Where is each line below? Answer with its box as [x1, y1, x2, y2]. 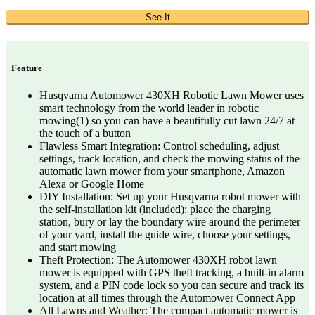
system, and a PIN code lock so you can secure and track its [39, 278, 304, 291]
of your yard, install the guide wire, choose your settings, [39, 228, 290, 240]
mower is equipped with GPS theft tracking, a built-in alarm [39, 266, 304, 278]
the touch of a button [39, 127, 131, 139]
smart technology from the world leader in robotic [39, 101, 259, 114]
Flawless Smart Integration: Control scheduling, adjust [39, 139, 279, 152]
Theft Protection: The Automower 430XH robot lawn [39, 253, 277, 266]
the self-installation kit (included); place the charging [39, 202, 271, 215]
